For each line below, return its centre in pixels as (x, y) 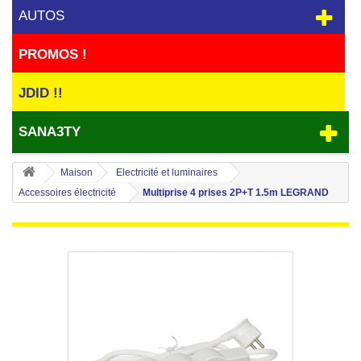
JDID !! (41, 93)
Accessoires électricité (67, 193)
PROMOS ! (53, 54)
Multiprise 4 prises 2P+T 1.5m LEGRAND (236, 193)
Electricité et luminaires (167, 172)
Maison (77, 172)
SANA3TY (50, 132)
